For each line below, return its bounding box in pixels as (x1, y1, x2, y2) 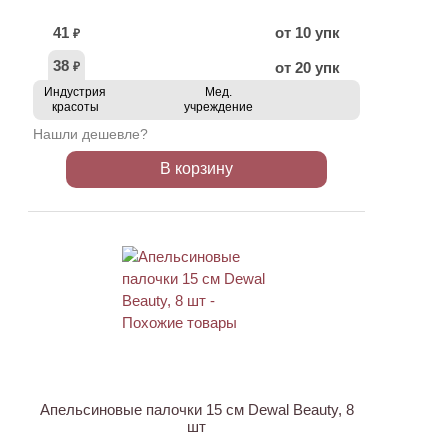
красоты (51, 100, 99, 114)
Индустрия (44, 85, 106, 99)
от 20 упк (275, 59, 340, 76)
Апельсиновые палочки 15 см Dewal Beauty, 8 (39, 401, 354, 418)
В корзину (160, 160, 233, 177)
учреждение (183, 100, 253, 114)
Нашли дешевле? (33, 126, 148, 142)
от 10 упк (275, 24, 340, 41)
